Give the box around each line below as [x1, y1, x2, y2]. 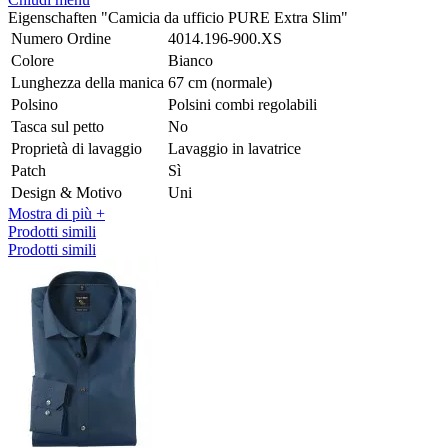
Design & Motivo [11, 183, 122, 201]
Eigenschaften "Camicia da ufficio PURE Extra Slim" [8, 8, 348, 26]
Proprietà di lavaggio [11, 139, 142, 157]
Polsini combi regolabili [168, 95, 317, 113]
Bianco [168, 51, 213, 69]
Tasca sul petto [11, 117, 104, 135]
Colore [11, 51, 54, 69]
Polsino [11, 95, 58, 113]
